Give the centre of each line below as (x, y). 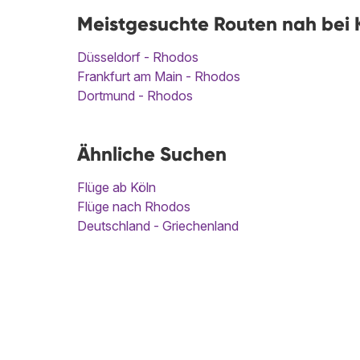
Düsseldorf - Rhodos (138, 57)
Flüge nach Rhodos (134, 207)
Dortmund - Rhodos (135, 96)
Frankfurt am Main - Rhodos (159, 77)
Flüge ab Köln (117, 188)
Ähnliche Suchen (152, 154)
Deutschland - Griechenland (158, 226)
